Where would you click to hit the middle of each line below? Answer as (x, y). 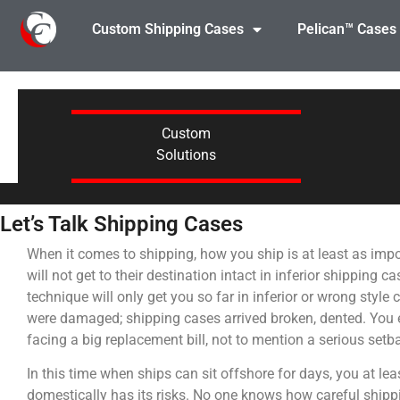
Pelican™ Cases (346, 29)
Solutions (186, 154)
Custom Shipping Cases (167, 29)
